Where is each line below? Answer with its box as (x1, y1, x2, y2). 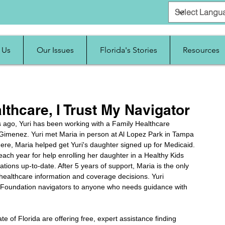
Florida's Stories (99, 45, 157, 55)
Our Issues (36, 45, 74, 55)
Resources (183, 45, 219, 55)
